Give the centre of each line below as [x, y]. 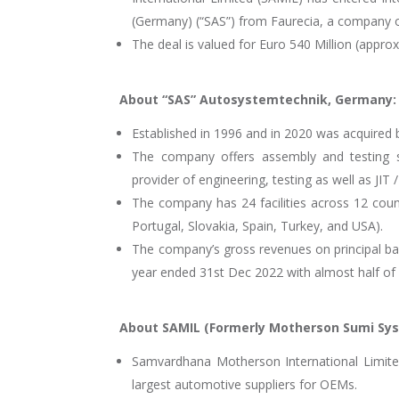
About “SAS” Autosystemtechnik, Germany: [258, 100]
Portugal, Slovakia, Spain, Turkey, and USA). [258, 226]
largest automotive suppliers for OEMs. [245, 385]
